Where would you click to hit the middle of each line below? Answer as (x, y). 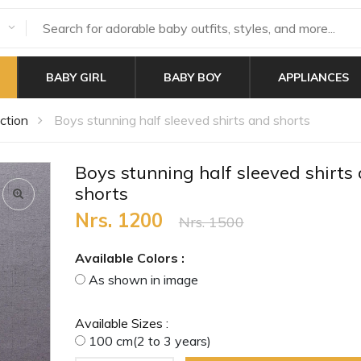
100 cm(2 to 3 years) (149, 341)
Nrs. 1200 (121, 220)
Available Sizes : (121, 323)
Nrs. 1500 (211, 222)
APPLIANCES (313, 77)
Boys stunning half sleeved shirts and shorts (182, 120)
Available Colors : (129, 258)
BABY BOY (192, 77)
